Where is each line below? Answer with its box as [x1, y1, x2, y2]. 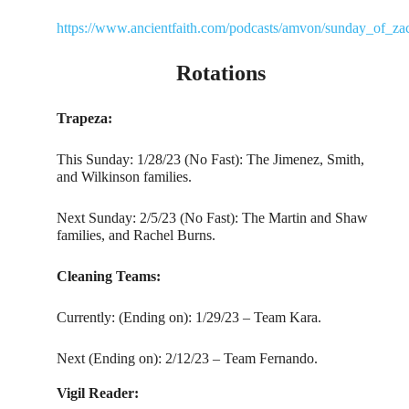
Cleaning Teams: [57, 268, 162, 285]
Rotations [175, 61, 266, 86]
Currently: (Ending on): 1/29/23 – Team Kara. [57, 309, 322, 326]
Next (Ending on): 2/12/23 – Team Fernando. [57, 351, 319, 367]
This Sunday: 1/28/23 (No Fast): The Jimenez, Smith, [57, 152, 365, 168]
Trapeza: [57, 110, 113, 127]
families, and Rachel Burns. [57, 227, 216, 244]
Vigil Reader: [57, 385, 140, 402]
